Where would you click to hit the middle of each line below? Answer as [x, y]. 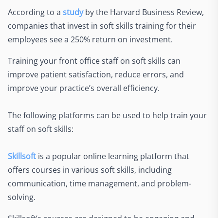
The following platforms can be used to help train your [107, 115]
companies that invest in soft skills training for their [102, 26]
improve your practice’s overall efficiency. [84, 88]
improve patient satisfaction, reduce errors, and [96, 74]
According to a [35, 12]
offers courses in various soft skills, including [90, 170]
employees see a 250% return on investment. [91, 39]
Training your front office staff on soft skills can [94, 61]
